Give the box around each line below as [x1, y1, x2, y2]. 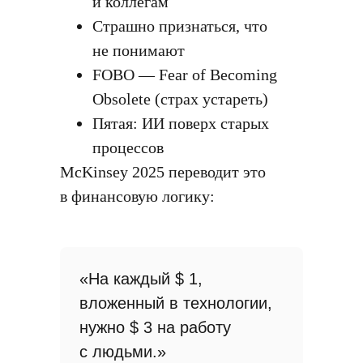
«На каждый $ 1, [79, 270, 203, 288]
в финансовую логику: [60, 187, 215, 205]
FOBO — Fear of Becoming [92, 66, 277, 83]
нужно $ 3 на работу [79, 318, 231, 336]
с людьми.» [79, 343, 166, 361]
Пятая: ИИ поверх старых [92, 114, 269, 132]
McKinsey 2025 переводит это [60, 163, 266, 181]
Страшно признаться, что [92, 17, 267, 35]
